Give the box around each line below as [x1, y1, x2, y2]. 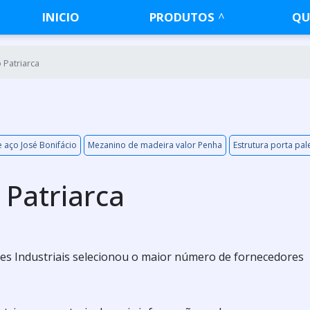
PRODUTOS [149, 9, 215, 25]
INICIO [42, 9, 80, 25]
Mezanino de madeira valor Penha [88, 139, 222, 151]
